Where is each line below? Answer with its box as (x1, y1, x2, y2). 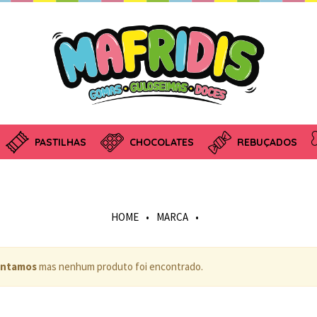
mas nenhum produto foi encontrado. (36, 260, 203, 273)
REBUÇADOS (236, 136, 297, 149)
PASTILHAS (34, 136, 86, 149)
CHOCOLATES (129, 136, 194, 149)
